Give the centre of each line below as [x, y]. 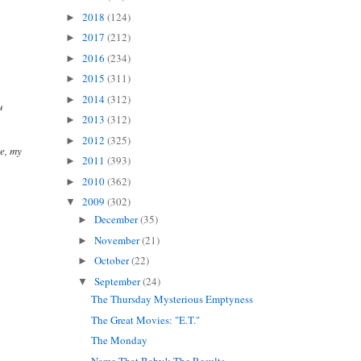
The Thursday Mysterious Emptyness [172, 299]
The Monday [120, 340]
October [113, 261]
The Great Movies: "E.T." [146, 320]
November [118, 240]
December [118, 220]
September [119, 281]
